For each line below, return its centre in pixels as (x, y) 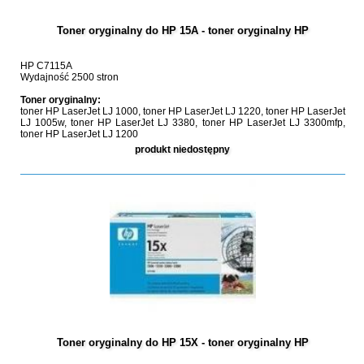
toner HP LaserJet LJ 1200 (79, 134)
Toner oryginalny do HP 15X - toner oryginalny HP (182, 342)
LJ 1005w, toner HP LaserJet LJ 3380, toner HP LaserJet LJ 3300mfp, (182, 123)
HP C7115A (46, 66)
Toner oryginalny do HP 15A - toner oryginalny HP (182, 30)
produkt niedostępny (183, 149)
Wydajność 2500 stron (69, 77)
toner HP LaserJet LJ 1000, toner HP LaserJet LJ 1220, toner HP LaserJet (182, 111)
